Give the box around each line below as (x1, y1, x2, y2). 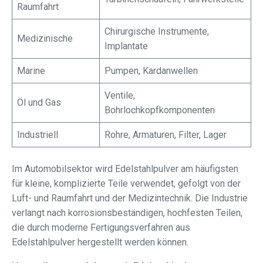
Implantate (104, 41, 148, 52)
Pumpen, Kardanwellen (104, 65, 198, 76)
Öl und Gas (17, 97, 61, 108)
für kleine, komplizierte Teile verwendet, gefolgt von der (12, 178, 241, 189)
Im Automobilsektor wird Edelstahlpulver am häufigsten (12, 163, 238, 174)
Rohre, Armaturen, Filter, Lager (104, 129, 227, 140)
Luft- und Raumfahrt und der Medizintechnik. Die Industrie (12, 193, 248, 204)
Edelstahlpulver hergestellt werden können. (12, 237, 188, 248)
